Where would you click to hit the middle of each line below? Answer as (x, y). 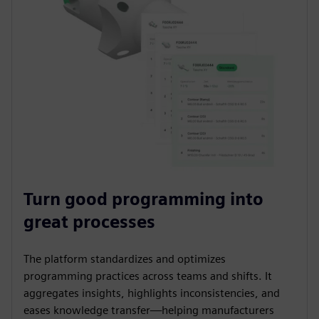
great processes (89, 222)
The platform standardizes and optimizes (125, 259)
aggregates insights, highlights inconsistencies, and (152, 293)
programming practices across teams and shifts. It (148, 276)
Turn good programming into (143, 199)
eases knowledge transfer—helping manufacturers (149, 310)
